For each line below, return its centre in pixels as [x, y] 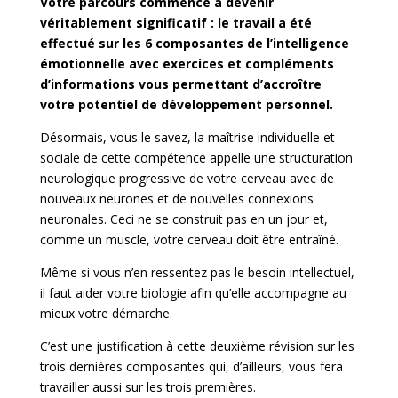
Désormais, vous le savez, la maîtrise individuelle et [187, 138]
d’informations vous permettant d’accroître [180, 84]
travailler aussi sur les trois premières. [147, 387]
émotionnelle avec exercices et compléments [187, 64]
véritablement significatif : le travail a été [175, 23]
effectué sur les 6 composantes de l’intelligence [194, 44]
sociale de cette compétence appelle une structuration [196, 158]
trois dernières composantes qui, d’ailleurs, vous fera [191, 367]
